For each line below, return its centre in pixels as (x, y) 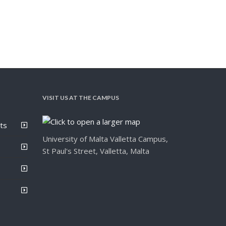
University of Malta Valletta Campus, (105, 138)
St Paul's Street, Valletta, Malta (96, 151)
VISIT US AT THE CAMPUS (80, 97)
